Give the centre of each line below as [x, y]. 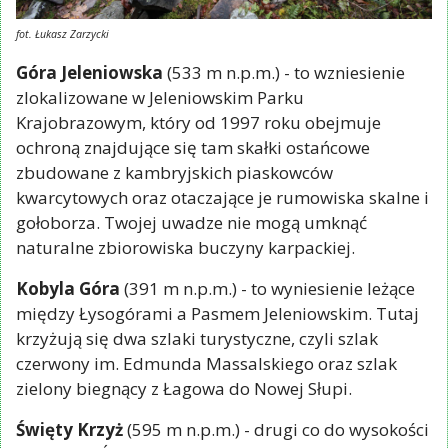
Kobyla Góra [68, 288]
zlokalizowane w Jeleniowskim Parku [160, 97]
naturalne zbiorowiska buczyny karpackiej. [185, 247]
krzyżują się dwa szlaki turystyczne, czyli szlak [197, 338]
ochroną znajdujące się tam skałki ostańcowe [193, 147]
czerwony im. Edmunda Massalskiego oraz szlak [206, 363]
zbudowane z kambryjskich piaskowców [174, 172]
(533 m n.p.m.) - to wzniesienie [284, 72]
